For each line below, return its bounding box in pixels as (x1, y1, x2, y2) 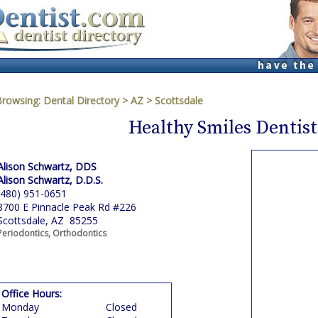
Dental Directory (43, 94, 122, 107)
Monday (1, 300, 39, 314)
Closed (106, 300, 137, 314)
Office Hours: (1, 287, 62, 300)
